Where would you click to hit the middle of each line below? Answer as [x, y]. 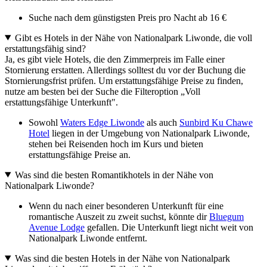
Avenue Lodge [57, 227]
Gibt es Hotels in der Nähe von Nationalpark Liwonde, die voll [133, 38]
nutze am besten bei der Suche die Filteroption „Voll [103, 91]
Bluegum [226, 216]
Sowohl [44, 122]
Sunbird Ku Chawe [216, 122]
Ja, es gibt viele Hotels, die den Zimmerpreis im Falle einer [115, 59]
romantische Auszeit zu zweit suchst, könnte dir [119, 216]
